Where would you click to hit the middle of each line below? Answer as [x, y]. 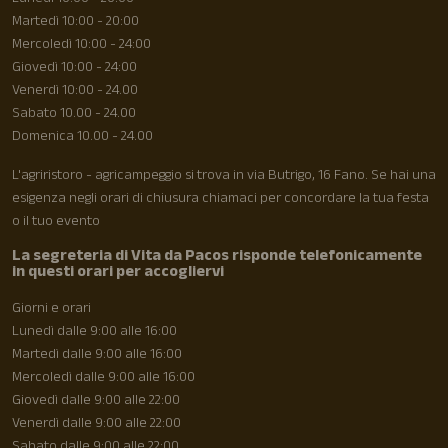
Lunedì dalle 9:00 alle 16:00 [94, 332]
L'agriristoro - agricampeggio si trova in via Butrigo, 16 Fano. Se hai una [224, 176]
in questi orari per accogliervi [118, 273]
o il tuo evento [56, 222]
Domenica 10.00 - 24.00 [82, 137]
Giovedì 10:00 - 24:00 [74, 68]
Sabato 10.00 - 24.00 [74, 114]
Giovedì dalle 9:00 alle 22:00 [96, 401]
